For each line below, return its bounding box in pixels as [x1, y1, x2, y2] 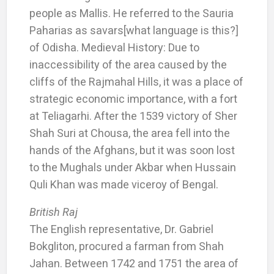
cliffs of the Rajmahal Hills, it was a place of [29, 75, 243, 88]
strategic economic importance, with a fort [29, 92, 237, 105]
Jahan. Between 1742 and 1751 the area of [29, 256, 239, 270]
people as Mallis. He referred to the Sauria [29, 6, 234, 20]
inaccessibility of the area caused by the [29, 57, 227, 71]
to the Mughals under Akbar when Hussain [29, 160, 236, 174]
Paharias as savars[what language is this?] [29, 23, 239, 37]
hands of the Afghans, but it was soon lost [29, 143, 235, 157]
